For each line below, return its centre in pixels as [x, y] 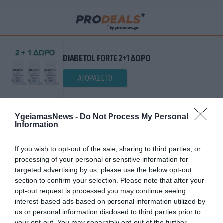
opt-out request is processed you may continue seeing [100, 191]
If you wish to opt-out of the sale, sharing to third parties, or [108, 149]
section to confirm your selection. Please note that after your [110, 180]
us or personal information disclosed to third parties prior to [108, 212]
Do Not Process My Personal [134, 117]
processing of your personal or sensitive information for [102, 160]
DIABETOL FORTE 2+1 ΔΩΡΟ [101, 58]
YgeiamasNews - [47, 117]
